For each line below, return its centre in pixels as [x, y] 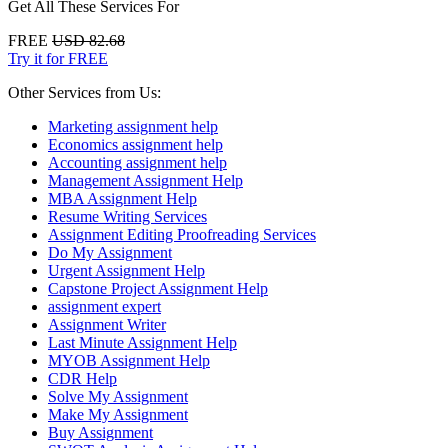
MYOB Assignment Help [129, 360]
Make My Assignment [118, 414]
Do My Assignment [110, 252]
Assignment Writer [107, 324]
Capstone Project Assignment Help [158, 288]
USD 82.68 [88, 40]
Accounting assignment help [137, 162]
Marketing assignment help [133, 126]
